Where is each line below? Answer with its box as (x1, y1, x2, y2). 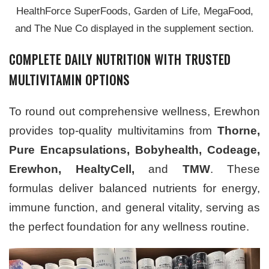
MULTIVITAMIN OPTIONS (9, 71, 130, 89)
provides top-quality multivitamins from (9, 124, 217, 138)
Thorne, (217, 124, 260, 138)
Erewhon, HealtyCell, (9, 163, 134, 176)
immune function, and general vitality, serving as (9, 201, 260, 214)
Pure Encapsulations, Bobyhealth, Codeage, (9, 144, 260, 157)
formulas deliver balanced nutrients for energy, (9, 182, 260, 195)
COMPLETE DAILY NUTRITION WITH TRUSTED (9, 50, 231, 69)
